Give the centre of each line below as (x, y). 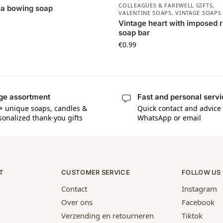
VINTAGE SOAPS (198, 13)
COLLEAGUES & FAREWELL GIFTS (166, 5)
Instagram (199, 189)
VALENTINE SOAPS (145, 13)
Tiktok (192, 216)
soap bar (134, 33)
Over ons (77, 202)
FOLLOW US (201, 172)
